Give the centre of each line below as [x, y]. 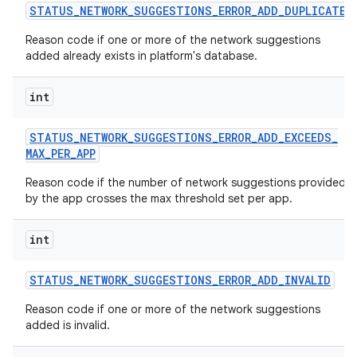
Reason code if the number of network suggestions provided [186, 182]
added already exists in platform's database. [141, 56]
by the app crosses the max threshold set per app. [159, 198]
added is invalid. [68, 325]
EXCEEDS [308, 137]
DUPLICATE [315, 11]
